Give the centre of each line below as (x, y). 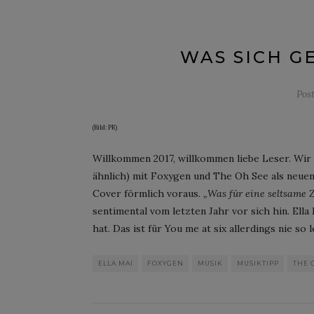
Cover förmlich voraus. (148, 193)
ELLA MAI (116, 263)
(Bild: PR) (105, 127)
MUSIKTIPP (258, 263)
